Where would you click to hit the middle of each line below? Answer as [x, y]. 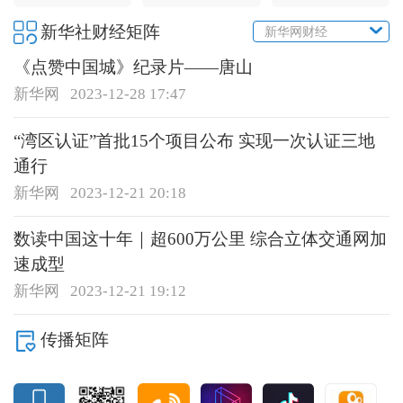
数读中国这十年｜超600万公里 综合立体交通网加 [200, 239]
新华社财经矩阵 [100, 31]
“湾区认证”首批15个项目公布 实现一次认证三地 [194, 140]
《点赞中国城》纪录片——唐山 [133, 67]
